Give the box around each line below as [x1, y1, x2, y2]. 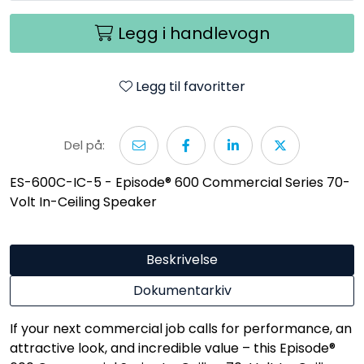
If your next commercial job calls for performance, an [10, 318, 352, 338]
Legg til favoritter [135, 76, 245, 96]
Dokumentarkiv [132, 280, 232, 300]
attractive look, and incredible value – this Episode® [10, 338, 336, 357]
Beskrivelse [146, 249, 218, 269]
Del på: [64, 136, 106, 154]
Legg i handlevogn [117, 21, 270, 45]
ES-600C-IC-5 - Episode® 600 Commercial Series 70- [10, 172, 350, 192]
